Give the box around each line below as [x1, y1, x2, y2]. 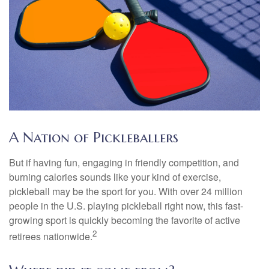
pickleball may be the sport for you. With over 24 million [9, 184, 243, 198]
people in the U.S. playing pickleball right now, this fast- [9, 198, 243, 213]
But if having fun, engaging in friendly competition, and [9, 155, 239, 169]
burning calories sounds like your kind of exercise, [9, 169, 221, 184]
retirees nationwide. [9, 229, 92, 244]
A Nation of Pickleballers [9, 128, 178, 147]
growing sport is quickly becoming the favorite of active [9, 213, 240, 227]
